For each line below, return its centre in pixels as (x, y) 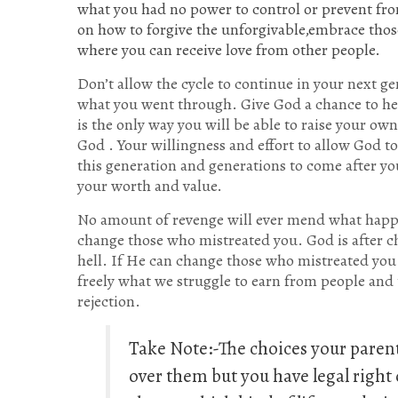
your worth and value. (150, 186)
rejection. (109, 302)
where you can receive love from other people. (229, 50)
